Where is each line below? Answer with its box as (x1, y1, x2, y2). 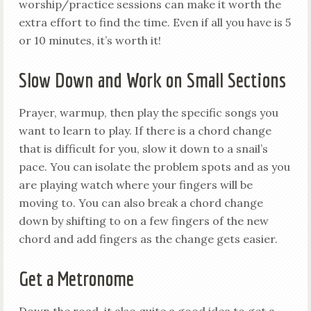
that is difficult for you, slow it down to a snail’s (18, 142, 268, 155)
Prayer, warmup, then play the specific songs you (18, 106, 278, 119)
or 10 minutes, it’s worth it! (18, 33, 161, 47)
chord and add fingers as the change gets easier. (18, 232, 278, 246)
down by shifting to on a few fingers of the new (18, 214, 269, 228)
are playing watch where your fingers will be (18, 178, 253, 192)
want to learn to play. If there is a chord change (18, 124, 271, 137)
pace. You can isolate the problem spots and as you (18, 160, 290, 174)
